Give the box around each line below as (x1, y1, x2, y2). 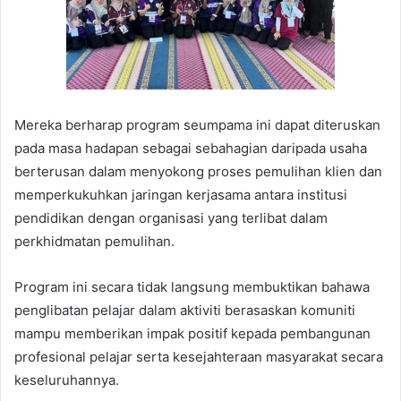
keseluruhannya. (14, 371, 119, 388)
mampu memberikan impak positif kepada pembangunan (14, 324, 371, 342)
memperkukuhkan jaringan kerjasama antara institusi (14, 185, 347, 203)
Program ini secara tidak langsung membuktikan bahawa (14, 277, 370, 295)
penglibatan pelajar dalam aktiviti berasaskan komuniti (14, 301, 355, 319)
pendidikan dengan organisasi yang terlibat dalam (14, 209, 328, 226)
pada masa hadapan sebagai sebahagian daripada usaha (14, 139, 367, 157)
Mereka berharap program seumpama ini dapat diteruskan (14, 115, 380, 133)
